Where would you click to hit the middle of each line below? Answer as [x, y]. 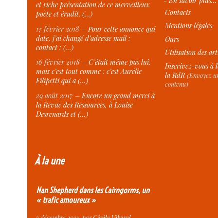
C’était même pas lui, [120, 62]
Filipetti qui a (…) [62, 81]
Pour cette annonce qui [122, 29]
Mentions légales [189, 26]
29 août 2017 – [59, 95]
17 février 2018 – [62, 29]
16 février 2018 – [63, 62]
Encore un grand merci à [118, 95]
